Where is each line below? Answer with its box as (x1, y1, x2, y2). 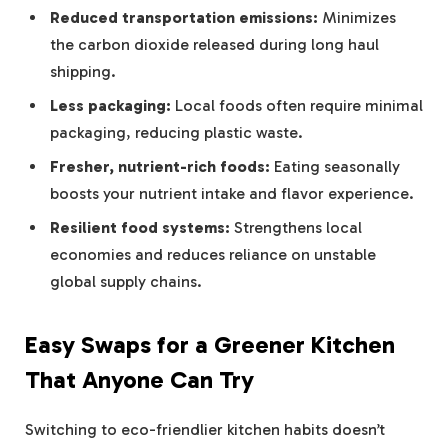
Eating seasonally (270, 157, 400, 177)
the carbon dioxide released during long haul (50, 35, 379, 55)
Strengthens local (230, 218, 362, 238)
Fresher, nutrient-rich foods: (50, 157, 270, 177)
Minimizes (318, 8, 396, 28)
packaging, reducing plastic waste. (50, 123, 303, 143)
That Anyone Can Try (25, 365, 254, 394)
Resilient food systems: (50, 218, 230, 238)
